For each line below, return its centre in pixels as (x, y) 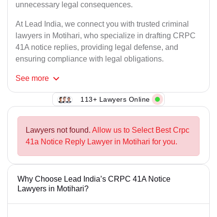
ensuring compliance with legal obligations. (90, 59)
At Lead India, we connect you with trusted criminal (102, 24)
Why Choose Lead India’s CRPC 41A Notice (94, 179)
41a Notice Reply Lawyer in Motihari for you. (101, 142)
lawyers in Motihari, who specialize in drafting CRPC (106, 36)
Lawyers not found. (59, 130)
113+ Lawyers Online (115, 99)
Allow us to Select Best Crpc (141, 130)
